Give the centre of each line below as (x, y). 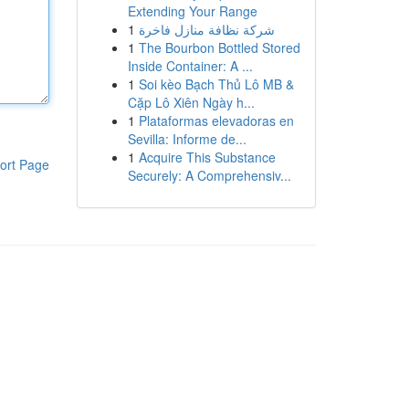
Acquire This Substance (207, 157)
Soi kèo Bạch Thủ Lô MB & (216, 84)
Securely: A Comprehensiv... (209, 175)
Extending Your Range (192, 11)
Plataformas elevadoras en (216, 121)
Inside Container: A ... (190, 66)
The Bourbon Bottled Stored (219, 47)
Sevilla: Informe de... (187, 139)
